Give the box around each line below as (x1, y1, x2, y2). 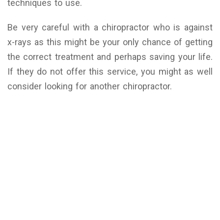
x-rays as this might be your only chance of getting (7, 37, 213, 48)
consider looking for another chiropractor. (7, 81, 172, 92)
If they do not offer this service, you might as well (7, 66, 213, 77)
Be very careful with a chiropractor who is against (7, 22, 213, 33)
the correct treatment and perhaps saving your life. (7, 52, 213, 62)
